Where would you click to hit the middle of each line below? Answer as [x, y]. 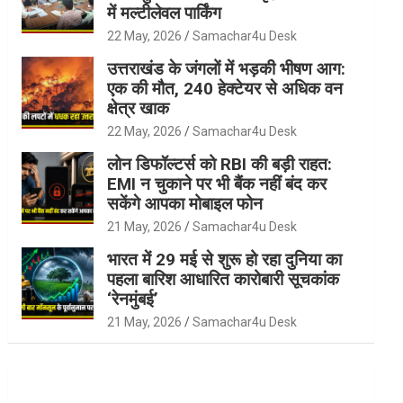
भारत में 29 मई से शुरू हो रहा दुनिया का [225, 259]
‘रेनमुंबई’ [133, 299]
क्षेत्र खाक [139, 108]
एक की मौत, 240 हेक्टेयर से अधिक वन [225, 88]
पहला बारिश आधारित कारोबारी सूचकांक [224, 279]
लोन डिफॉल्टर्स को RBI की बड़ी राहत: [220, 164]
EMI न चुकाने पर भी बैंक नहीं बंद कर [217, 184]
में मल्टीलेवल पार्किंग [165, 13]
